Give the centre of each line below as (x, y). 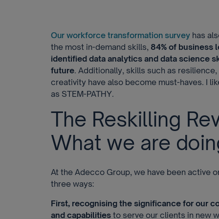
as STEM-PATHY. (82, 94)
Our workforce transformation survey (120, 35)
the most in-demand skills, (101, 47)
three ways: (72, 184)
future (63, 70)
